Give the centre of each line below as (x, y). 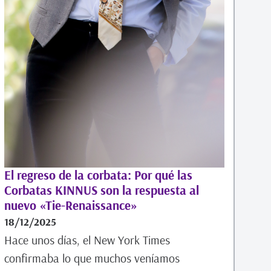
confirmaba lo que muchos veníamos (92, 258)
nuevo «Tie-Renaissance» (70, 205)
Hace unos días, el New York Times (87, 240)
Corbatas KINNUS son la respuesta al (101, 190)
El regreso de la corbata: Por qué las (98, 175)
